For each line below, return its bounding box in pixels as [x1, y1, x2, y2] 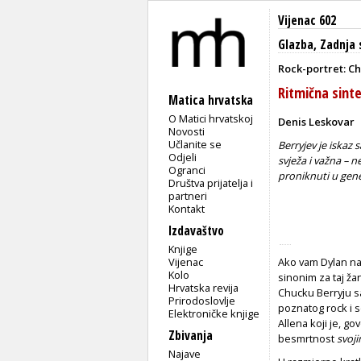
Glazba [278, 36, 313, 53]
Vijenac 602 [278, 12, 336, 29]
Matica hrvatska [168, 91, 253, 109]
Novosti [168, 123, 205, 139]
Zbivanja [168, 326, 213, 344]
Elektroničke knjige [168, 305, 260, 321]
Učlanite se [168, 136, 222, 151]
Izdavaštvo [168, 222, 224, 239]
